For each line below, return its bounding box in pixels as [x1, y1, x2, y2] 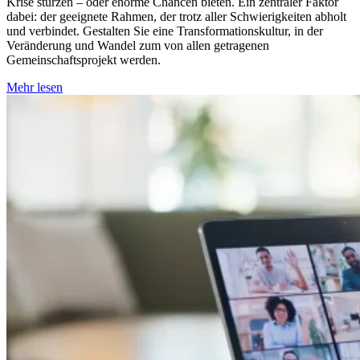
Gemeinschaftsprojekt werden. [6, 53, 161, 67]
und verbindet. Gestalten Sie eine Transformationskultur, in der [6, 24, 323, 38]
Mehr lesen [6, 80, 63, 94]
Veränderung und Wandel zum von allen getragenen [6, 39, 269, 52]
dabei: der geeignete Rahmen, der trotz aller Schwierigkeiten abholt [6, 10, 346, 23]
